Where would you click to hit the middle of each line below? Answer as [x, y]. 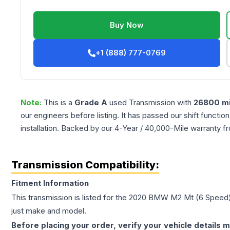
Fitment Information [50, 183]
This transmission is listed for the [70, 198]
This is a [59, 103]
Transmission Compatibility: [85, 165]
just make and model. [49, 211]
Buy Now [127, 25]
